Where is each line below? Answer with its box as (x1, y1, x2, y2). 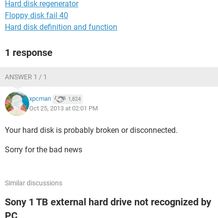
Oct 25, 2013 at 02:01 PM (29, 105, 98, 112)
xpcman (29, 95, 51, 103)
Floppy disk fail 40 (5, 11, 68, 20)
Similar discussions (5, 179, 62, 187)
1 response (5, 47, 53, 58)
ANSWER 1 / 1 (5, 73, 47, 81)
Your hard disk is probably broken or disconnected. (5, 126, 178, 135)
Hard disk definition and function (5, 22, 117, 32)
